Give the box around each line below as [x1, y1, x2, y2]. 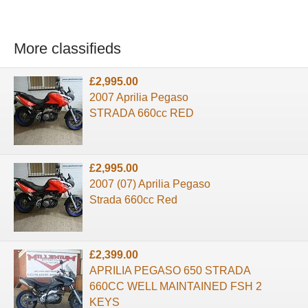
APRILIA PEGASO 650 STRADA [89, 264, 250, 276]
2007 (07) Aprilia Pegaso [89, 177, 210, 190]
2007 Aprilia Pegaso [89, 91, 188, 103]
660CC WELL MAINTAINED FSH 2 [89, 280, 262, 292]
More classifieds [14, 40, 121, 58]
